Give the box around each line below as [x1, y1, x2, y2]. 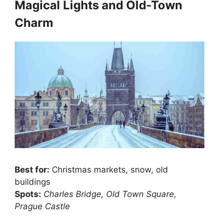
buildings [15, 177, 50, 187]
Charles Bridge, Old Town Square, [44, 189, 176, 199]
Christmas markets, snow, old [49, 165, 168, 175]
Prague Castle [15, 201, 70, 212]
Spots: [15, 189, 41, 199]
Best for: [15, 165, 49, 175]
